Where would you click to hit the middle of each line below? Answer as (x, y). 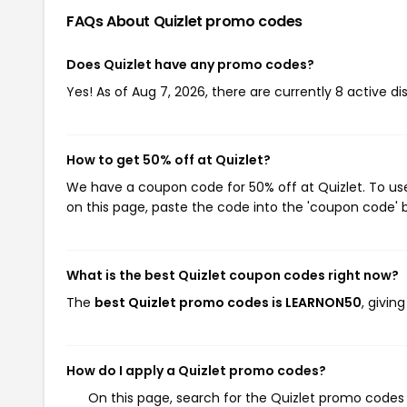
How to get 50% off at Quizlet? (169, 160)
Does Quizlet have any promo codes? (190, 65)
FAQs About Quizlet (136, 21)
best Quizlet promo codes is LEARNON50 (228, 303)
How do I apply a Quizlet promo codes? (196, 371)
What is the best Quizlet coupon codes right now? (233, 275)
